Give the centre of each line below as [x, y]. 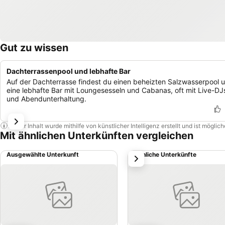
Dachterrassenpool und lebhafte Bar [69, 71]
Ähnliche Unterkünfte [165, 154]
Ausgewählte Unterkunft [43, 154]
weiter [141, 156]
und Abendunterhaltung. [46, 99]
